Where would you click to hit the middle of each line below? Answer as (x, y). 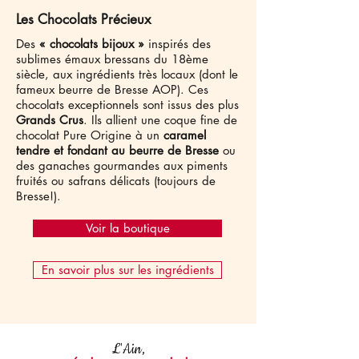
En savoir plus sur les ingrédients (127, 270)
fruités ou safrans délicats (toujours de (116, 181)
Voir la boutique (127, 228)
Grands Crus (50, 120)
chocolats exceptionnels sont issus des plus (127, 105)
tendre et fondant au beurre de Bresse (117, 150)
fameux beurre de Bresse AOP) (98, 89)
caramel (185, 135)
